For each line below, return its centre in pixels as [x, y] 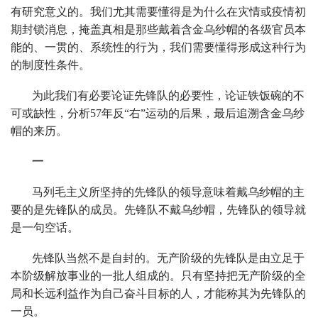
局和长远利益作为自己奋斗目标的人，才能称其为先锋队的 [158, 293]
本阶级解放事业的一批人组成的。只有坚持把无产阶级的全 [158, 275]
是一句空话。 [45, 227]
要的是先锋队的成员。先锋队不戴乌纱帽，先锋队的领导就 [158, 209]
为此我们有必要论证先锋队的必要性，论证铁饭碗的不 [168, 95]
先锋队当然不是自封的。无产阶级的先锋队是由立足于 [168, 258]
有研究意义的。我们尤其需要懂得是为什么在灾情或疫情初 [158, 11]
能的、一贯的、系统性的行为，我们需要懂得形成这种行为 [158, 47]
